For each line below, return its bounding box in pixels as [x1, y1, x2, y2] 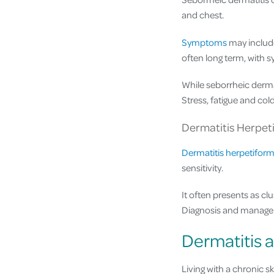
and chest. [182, 9, 224, 21]
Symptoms [182, 35, 227, 48]
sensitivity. [182, 161, 223, 174]
